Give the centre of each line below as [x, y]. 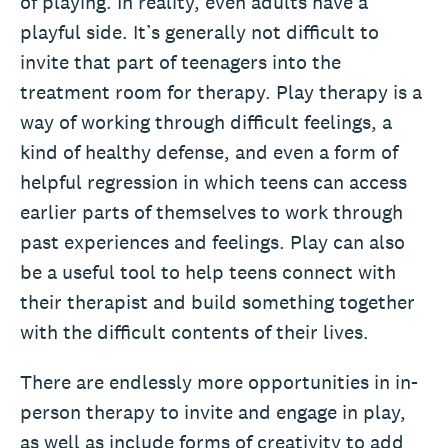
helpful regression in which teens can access [213, 181]
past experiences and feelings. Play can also [212, 241]
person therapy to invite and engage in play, [213, 411]
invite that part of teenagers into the [180, 61]
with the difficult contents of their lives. [194, 331]
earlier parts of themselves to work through [211, 211]
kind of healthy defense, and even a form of [209, 151]
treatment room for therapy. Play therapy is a [221, 91]
